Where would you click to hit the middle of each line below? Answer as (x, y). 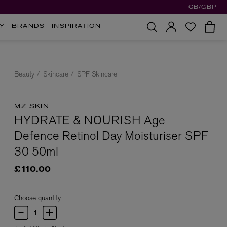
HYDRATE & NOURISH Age (90, 120)
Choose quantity (37, 197)
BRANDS (28, 27)
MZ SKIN (32, 107)
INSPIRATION (77, 27)
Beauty (24, 74)
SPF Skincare (97, 74)
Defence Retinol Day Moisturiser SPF (111, 136)
